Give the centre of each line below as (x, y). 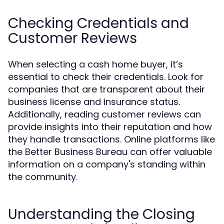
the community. (43, 177)
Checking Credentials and (98, 23)
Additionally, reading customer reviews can (104, 114)
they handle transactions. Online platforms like (111, 139)
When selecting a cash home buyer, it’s (95, 64)
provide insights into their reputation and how (110, 127)
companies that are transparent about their (106, 89)
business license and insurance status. (94, 102)
